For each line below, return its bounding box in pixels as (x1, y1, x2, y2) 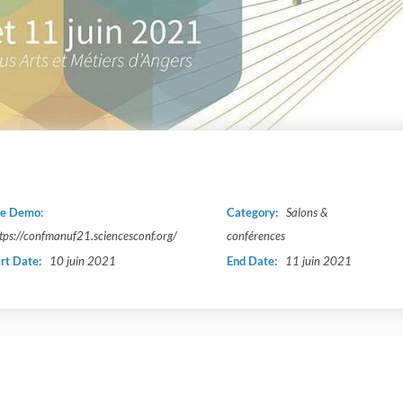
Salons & (286, 205, 327, 220)
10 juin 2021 (49, 254, 116, 269)
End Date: (227, 254, 280, 269)
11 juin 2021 (285, 254, 352, 269)
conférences (227, 228, 285, 244)
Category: (227, 205, 281, 220)
